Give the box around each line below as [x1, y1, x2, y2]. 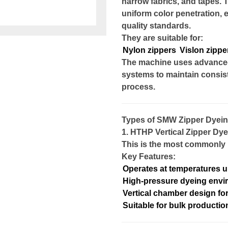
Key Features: [122, 152, 176, 161]
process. [122, 82, 155, 91]
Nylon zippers [123, 46, 176, 54]
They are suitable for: [122, 34, 203, 42]
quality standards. [122, 21, 191, 30]
